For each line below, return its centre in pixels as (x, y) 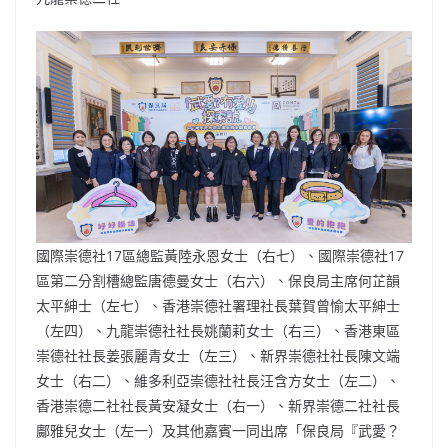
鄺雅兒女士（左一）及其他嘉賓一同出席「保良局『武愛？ (218, 430)
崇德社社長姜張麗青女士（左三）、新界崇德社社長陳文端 (218, 355)
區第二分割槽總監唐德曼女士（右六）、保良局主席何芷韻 (218, 280)
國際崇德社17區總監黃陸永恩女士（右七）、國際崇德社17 (220, 255)
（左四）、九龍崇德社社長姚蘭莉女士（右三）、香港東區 (218, 330)
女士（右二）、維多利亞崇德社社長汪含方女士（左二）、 (218, 380)
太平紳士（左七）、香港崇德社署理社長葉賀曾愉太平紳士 (218, 305)
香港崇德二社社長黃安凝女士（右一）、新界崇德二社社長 (218, 405)
